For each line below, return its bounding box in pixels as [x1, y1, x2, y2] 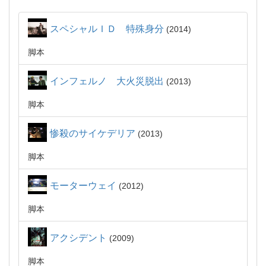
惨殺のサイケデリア [50, 128, 135, 138]
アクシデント [50, 233, 107, 243]
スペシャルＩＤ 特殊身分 [50, 24, 164, 34]
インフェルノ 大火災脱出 [50, 76, 164, 86]
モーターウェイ [50, 180, 116, 191]
